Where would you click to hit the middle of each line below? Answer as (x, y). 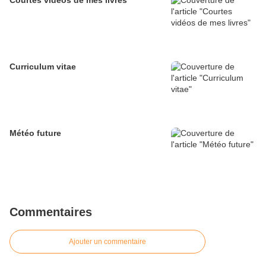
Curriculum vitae (43, 67)
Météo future (35, 133)
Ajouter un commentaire (107, 242)
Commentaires (51, 212)
